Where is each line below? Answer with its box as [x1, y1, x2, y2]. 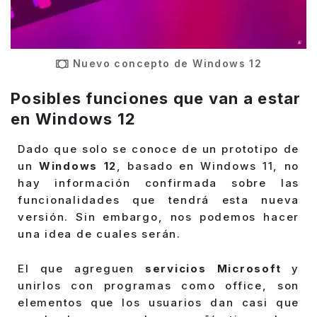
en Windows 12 [11, 110, 137, 129]
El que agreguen [18, 262, 145, 276]
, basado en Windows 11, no [117, 158, 300, 173]
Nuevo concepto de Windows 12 [73, 57, 263, 69]
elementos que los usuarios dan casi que [18, 296, 299, 310]
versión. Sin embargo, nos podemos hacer [18, 209, 299, 224]
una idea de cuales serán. [18, 226, 181, 241]
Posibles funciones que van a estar [11, 89, 301, 108]
